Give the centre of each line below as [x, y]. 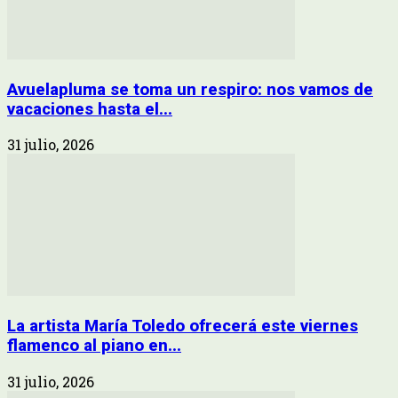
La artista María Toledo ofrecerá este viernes [183, 326]
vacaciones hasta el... [90, 109]
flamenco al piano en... [94, 345]
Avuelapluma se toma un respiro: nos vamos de [190, 89]
